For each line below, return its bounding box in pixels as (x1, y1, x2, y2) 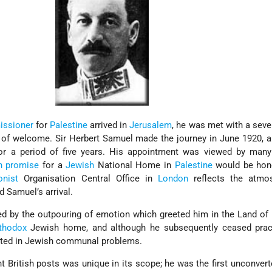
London (157, 173, 188, 185)
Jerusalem (129, 120, 172, 131)
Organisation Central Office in (18, 173, 158, 185)
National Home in (94, 160, 175, 171)
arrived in (87, 120, 130, 131)
